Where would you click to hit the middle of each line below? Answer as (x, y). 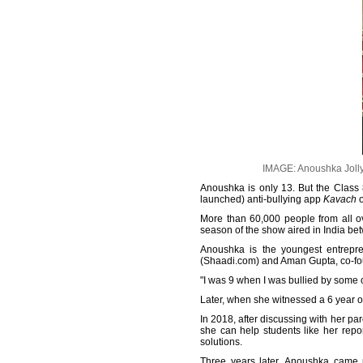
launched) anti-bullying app (262, 199)
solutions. (221, 342)
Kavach (340, 199)
